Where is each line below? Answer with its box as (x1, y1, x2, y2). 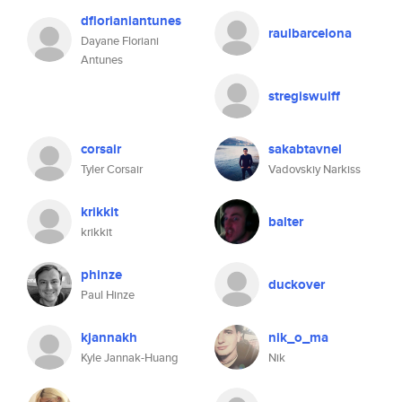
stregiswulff (268, 86, 340, 106)
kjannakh (81, 328, 137, 347)
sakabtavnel (268, 139, 342, 159)
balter (268, 212, 303, 232)
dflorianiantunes (81, 11, 181, 31)
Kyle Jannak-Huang (81, 349, 179, 366)
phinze (81, 265, 122, 284)
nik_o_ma (268, 328, 328, 347)
